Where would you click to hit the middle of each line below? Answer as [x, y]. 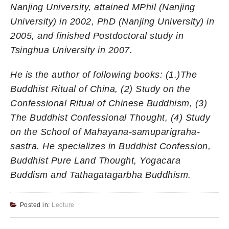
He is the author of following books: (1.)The [104, 74]
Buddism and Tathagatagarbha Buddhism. [101, 175]
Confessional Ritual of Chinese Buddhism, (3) [109, 103]
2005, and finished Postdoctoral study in [97, 36]
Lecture [63, 205]
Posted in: [36, 205]
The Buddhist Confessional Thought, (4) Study [110, 117]
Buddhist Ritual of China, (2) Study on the [100, 89]
